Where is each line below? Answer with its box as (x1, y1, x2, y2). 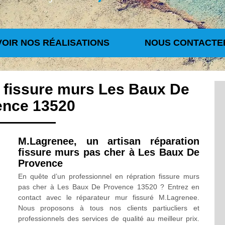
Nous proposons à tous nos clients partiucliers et (18, 204, 200, 212)
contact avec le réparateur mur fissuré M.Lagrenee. (18, 193, 200, 201)
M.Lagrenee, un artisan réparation (18, 136, 200, 147)
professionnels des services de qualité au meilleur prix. (18, 214, 200, 222)
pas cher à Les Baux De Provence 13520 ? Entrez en (18, 183, 200, 191)
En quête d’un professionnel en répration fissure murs (18, 172, 200, 180)
